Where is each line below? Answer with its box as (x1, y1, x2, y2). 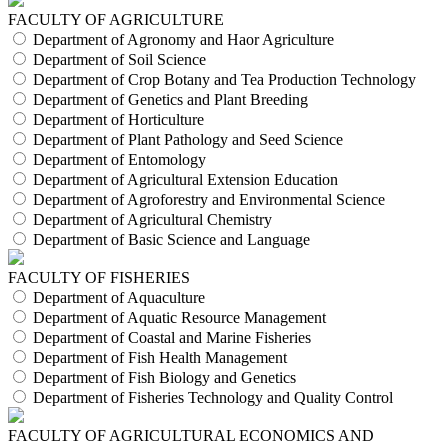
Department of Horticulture (33, 111, 204, 129)
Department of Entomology (33, 151, 206, 169)
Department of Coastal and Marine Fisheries (33, 329, 311, 347)
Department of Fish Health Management (33, 349, 287, 367)
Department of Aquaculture (33, 289, 205, 307)
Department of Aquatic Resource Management (33, 309, 326, 327)
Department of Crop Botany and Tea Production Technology (33, 71, 416, 89)
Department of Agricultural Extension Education (33, 171, 338, 189)
